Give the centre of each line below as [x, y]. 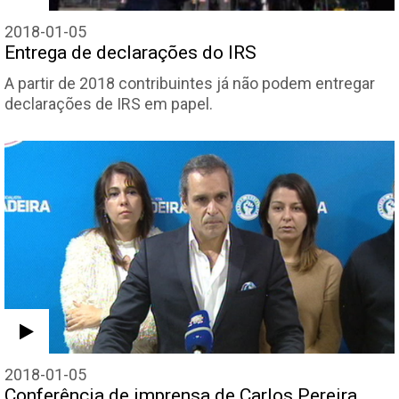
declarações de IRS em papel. [109, 104]
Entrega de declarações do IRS [130, 53]
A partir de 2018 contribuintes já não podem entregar [190, 84]
